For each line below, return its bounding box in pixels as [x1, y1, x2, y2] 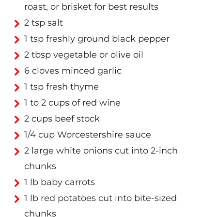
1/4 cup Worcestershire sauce [24, 129, 151, 140]
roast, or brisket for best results [24, 1, 158, 13]
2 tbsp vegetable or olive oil [24, 49, 143, 61]
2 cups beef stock [24, 113, 100, 124]
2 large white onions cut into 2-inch [24, 145, 178, 156]
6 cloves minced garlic [24, 65, 122, 77]
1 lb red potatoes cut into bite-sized [24, 193, 177, 204]
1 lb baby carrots [24, 177, 95, 188]
